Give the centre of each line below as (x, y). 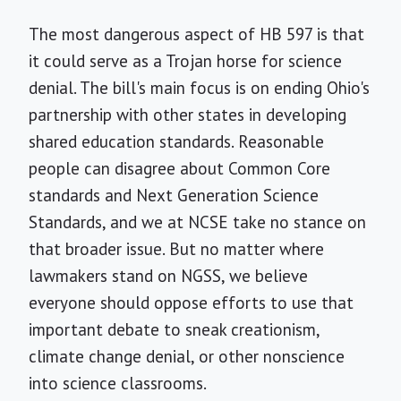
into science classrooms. (118, 383)
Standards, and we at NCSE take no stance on (197, 222)
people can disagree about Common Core (179, 168)
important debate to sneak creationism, (174, 329)
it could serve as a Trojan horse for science (185, 61)
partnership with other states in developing (188, 115)
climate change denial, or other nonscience (187, 356)
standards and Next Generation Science (174, 195)
